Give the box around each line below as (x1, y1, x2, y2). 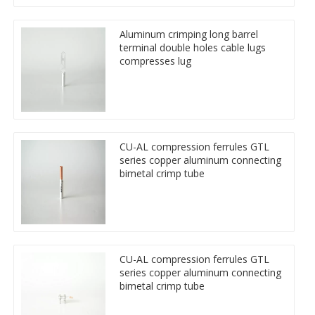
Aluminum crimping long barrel (120, 27, 258, 41)
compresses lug (120, 53, 191, 67)
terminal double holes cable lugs (120, 40, 266, 54)
